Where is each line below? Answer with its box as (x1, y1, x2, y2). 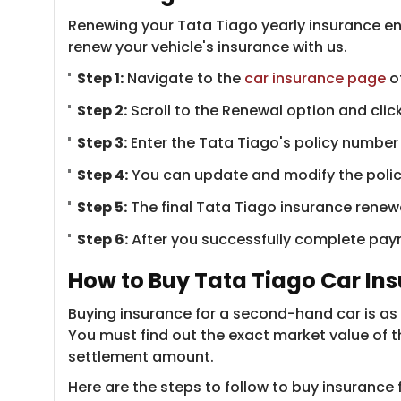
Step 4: (77, 165, 128, 185)
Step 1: (77, 68, 124, 89)
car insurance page (244, 68, 386, 89)
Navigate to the (124, 68, 244, 89)
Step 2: (77, 100, 127, 121)
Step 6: (77, 229, 128, 250)
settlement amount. (68, 346, 214, 367)
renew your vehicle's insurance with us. (68, 37, 347, 57)
